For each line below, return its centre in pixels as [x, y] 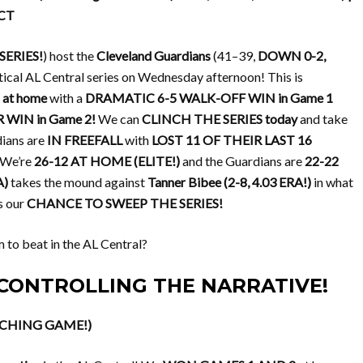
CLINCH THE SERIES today [220, 119]
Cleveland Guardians [154, 56]
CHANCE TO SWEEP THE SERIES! [125, 203]
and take [322, 119]
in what [332, 182]
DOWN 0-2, [292, 56]
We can [119, 119]
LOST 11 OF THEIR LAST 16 [232, 140]
